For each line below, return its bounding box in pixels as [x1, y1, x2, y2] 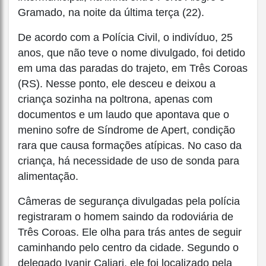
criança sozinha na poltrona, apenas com [18, 93, 213, 106]
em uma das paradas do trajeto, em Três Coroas [18, 62, 248, 75]
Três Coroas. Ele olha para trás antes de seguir [18, 226, 242, 239]
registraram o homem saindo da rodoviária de [18, 211, 233, 223]
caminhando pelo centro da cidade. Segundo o [18, 242, 239, 254]
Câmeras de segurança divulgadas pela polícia [18, 195, 240, 208]
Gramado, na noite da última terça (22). [18, 7, 204, 19]
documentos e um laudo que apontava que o [18, 109, 229, 121]
